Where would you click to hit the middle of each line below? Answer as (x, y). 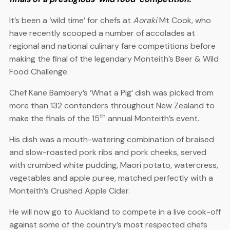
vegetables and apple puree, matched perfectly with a (111, 178)
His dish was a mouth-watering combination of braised (111, 139)
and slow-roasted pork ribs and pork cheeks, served (108, 152)
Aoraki (145, 20)
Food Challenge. (39, 71)
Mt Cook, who (184, 20)
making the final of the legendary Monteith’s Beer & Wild (114, 59)
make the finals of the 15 (54, 118)
